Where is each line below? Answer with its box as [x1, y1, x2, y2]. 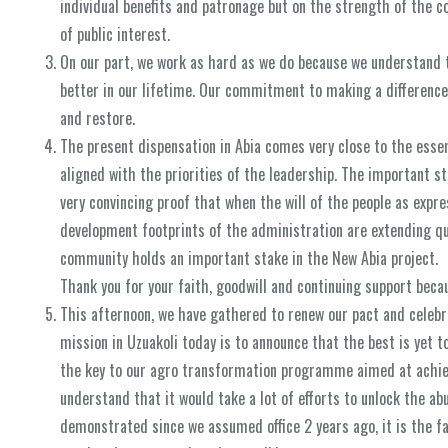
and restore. [60, 106, 135, 131]
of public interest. [60, 22, 170, 47]
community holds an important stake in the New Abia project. [60, 246, 438, 271]
